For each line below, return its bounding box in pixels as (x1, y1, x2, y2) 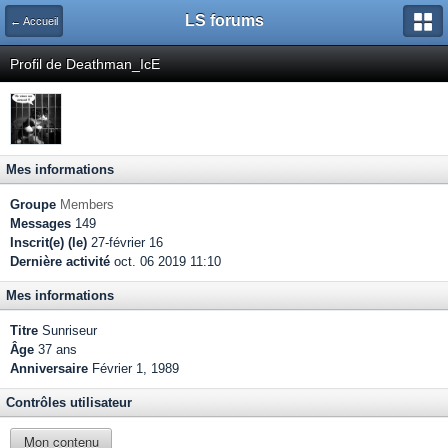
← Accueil (10, 15, 58, 27)
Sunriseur (38, 323, 97, 338)
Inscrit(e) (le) (10, 235, 87, 250)
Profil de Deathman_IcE (10, 56, 160, 72)
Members (60, 197, 114, 212)
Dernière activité (10, 254, 110, 269)
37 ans (34, 342, 77, 357)
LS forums (184, 12, 264, 29)
